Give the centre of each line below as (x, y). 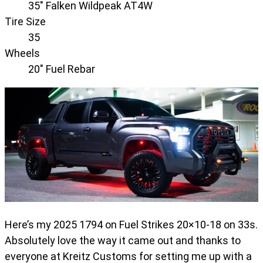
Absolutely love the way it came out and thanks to (123, 240)
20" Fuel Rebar (62, 69)
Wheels (22, 53)
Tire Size (25, 21)
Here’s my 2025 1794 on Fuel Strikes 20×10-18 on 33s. (131, 224)
